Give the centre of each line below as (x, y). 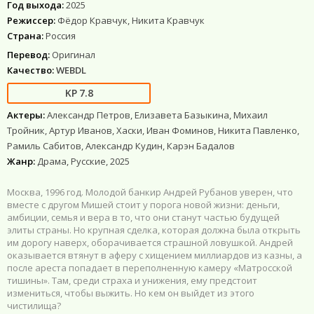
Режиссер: (31, 20)
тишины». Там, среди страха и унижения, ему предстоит (132, 280)
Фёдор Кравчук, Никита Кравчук (131, 20)
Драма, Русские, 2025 (83, 161)
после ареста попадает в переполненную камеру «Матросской (150, 267)
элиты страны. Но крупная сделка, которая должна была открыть (154, 230)
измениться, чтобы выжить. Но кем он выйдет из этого (131, 293)
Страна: (25, 35)
